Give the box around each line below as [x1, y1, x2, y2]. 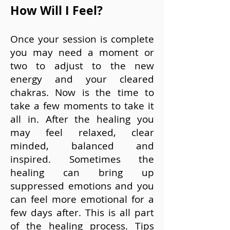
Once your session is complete [10, 32, 154, 46]
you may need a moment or [10, 46, 154, 59]
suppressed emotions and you [10, 179, 154, 193]
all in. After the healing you [10, 112, 154, 126]
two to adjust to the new [10, 59, 154, 72]
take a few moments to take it [10, 99, 154, 112]
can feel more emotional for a [10, 193, 154, 206]
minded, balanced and [10, 139, 154, 152]
